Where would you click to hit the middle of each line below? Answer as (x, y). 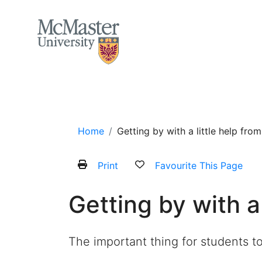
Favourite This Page (199, 166)
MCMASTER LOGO (152, 23)
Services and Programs (204, 101)
